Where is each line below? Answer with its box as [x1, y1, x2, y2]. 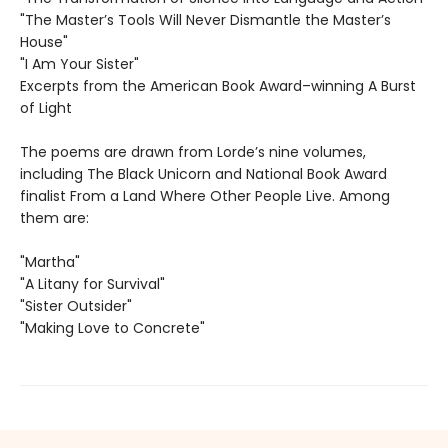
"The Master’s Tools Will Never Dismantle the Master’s [20, 10, 391, 31]
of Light [20, 98, 72, 119]
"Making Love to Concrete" [20, 318, 205, 339]
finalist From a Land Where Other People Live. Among [20, 186, 390, 207]
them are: [20, 208, 89, 229]
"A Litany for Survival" [20, 274, 165, 295]
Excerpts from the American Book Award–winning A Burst [20, 76, 416, 97]
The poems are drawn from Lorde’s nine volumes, [20, 142, 366, 163]
